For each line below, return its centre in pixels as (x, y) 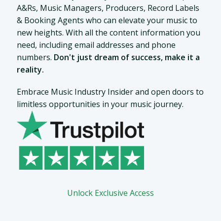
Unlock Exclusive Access (110, 193)
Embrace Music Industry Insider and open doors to (110, 92)
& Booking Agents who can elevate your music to (107, 20)
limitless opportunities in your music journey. (100, 104)
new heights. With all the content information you (108, 33)
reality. (30, 70)
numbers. (35, 57)
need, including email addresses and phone (96, 45)
